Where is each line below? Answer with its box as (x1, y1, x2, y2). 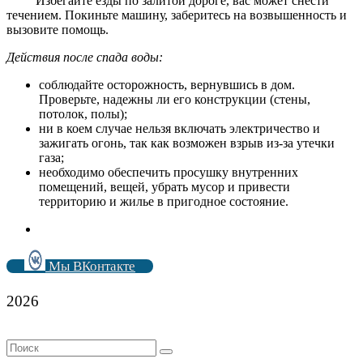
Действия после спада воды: (6, 49, 163, 64)
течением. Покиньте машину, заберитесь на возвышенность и (6, 7, 347, 22)
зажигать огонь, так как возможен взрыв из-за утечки (39, 135, 335, 150)
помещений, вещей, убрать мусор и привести (39, 179, 290, 194)
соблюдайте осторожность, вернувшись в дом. (39, 77, 295, 92)
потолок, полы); (39, 106, 127, 121)
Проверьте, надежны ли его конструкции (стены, (39, 92, 310, 106)
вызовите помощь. (6, 22, 109, 36)
